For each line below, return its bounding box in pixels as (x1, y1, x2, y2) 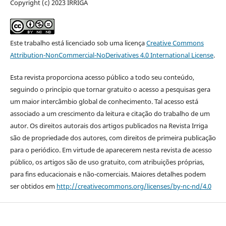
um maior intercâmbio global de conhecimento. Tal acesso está (10, 97, 198, 106)
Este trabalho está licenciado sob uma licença (10, 38, 146, 47)
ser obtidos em (10, 182, 56, 191)
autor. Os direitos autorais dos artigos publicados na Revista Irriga (10, 121, 208, 130)
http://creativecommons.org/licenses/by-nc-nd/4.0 (56, 182, 211, 191)
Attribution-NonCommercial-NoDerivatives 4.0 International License (10, 50, 213, 60)
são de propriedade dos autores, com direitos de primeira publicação (10, 133, 216, 142)
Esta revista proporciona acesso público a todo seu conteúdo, (10, 73, 194, 82)
